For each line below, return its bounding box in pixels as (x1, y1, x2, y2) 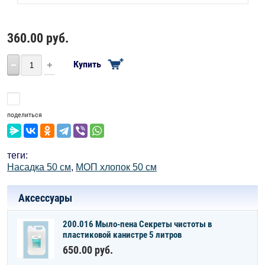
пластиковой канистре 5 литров (63, 230, 182, 240)
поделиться (7, 111, 42, 119)
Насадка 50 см (7, 162, 71, 172)
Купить (73, 58, 101, 70)
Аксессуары (18, 192, 72, 204)
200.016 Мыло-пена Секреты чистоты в (63, 219, 212, 230)
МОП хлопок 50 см (76, 162, 157, 172)
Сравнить (26, 95, 56, 104)
